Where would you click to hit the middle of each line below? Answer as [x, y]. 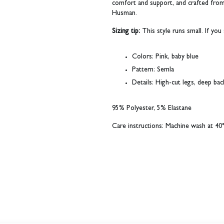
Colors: [143, 57]
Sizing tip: [126, 32]
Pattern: [143, 70]
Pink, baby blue [176, 57]
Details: [143, 83]
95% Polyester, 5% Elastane [152, 109]
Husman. [124, 14]
